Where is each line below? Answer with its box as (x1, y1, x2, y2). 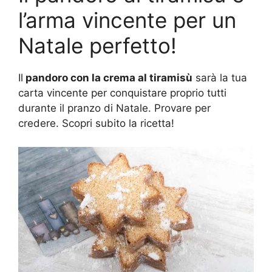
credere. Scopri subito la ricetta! (18, 117, 174, 130)
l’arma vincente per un (18, 7, 236, 33)
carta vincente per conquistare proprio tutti (18, 87, 226, 100)
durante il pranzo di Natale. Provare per (18, 102, 211, 115)
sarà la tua (192, 72, 247, 84)
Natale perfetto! (18, 33, 177, 59)
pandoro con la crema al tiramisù (23, 72, 192, 84)
